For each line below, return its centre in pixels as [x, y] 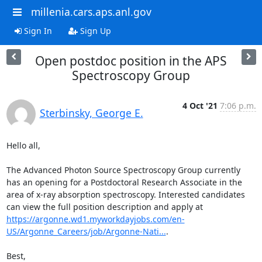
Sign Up [94, 30]
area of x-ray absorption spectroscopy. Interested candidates [125, 194]
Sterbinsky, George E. [91, 113]
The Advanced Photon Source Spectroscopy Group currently [123, 170]
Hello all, [23, 145]
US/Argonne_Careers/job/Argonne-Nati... [86, 231]
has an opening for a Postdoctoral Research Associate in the [124, 182]
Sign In [37, 30]
